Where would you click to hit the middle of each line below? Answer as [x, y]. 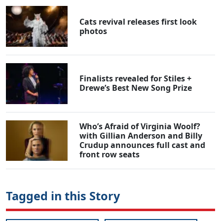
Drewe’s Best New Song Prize [136, 88]
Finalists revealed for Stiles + [136, 79]
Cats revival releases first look [138, 21]
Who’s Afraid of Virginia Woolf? [140, 127]
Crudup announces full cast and [143, 145]
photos [93, 31]
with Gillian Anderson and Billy [141, 136]
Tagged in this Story [63, 196]
